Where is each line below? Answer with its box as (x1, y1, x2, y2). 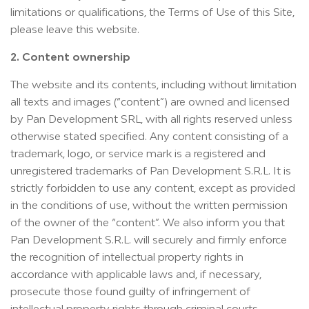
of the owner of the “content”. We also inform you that (10, 216, 285, 228)
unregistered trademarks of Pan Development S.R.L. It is (10, 164, 291, 177)
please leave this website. (10, 23, 139, 35)
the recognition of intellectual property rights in (10, 250, 243, 263)
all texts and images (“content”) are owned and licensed (10, 95, 290, 108)
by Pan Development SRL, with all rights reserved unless (10, 112, 292, 125)
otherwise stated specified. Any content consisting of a (10, 130, 288, 142)
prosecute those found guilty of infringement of (10, 285, 250, 297)
